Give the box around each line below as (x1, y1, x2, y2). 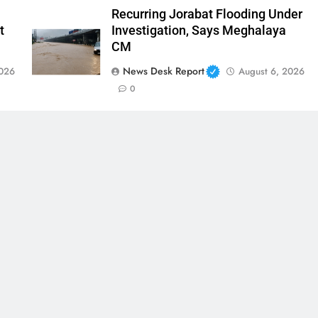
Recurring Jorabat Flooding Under (111, 7, 302, 22)
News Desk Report (122, 64, 204, 79)
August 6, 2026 (238, 65, 305, 79)
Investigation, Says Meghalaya (111, 23, 286, 38)
